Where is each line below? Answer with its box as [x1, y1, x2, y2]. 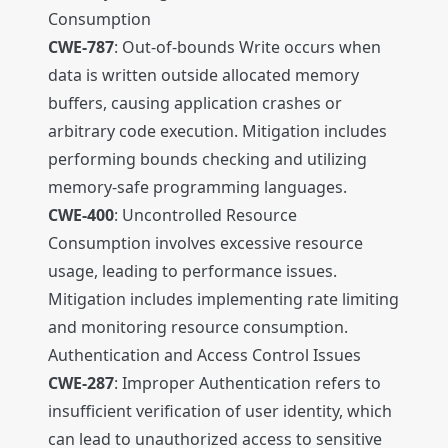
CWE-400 [48, 204, 114, 227]
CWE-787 [48, 36, 114, 59]
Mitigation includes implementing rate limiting [48, 288, 399, 311]
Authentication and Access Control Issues [48, 344, 361, 367]
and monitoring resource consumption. [48, 316, 348, 339]
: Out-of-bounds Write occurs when [114, 36, 381, 59]
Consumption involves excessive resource [48, 232, 363, 255]
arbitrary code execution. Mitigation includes [48, 120, 387, 143]
